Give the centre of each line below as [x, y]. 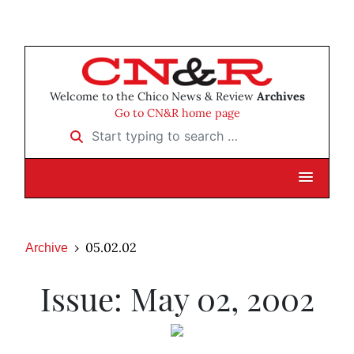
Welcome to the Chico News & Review [153, 97]
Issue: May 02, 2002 [177, 299]
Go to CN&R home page [177, 113]
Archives [281, 97]
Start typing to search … [130, 131]
